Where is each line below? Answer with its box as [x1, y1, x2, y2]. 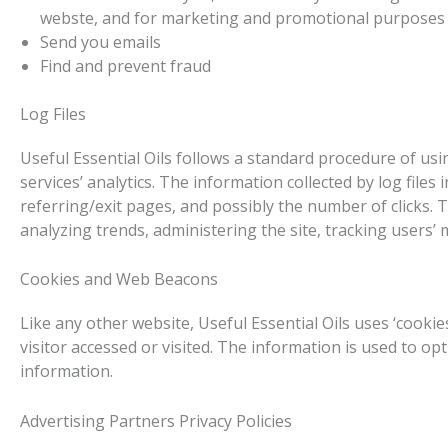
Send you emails [40, 30, 161, 53]
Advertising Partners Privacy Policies [20, 409, 292, 432]
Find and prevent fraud [40, 54, 211, 77]
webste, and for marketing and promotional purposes [40, 6, 445, 29]
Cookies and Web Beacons [20, 268, 218, 291]
